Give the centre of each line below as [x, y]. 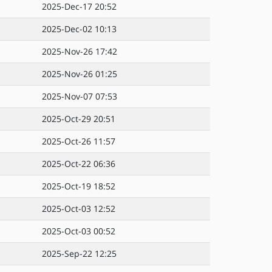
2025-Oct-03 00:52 [79, 231]
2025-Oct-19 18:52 [79, 186]
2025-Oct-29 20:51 [79, 119]
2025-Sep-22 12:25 [79, 253]
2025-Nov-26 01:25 [80, 74]
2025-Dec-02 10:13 [79, 29]
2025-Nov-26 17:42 [80, 51]
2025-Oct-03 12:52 [79, 209]
